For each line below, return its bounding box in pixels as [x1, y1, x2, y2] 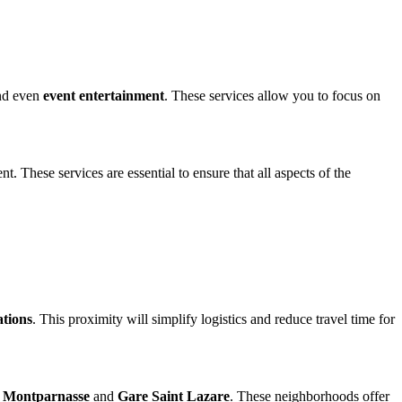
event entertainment [43, 87, 164, 103]
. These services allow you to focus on [164, 87, 380, 103]
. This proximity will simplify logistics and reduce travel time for [32, 311, 395, 328]
